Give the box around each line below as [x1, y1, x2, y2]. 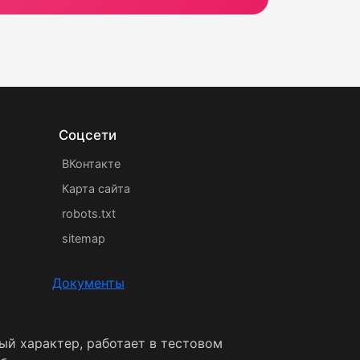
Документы [52, 275, 125, 291]
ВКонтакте [62, 157, 121, 170]
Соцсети [59, 127, 117, 143]
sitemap [62, 231, 105, 245]
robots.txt [62, 207, 116, 220]
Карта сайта [62, 182, 130, 195]
